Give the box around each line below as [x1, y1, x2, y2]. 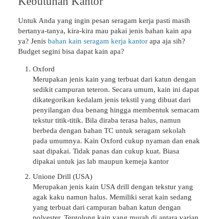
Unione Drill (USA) [32, 173, 92, 180]
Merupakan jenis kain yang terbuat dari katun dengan [32, 75, 196, 83]
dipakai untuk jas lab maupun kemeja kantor [32, 157, 169, 165]
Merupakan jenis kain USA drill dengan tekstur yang [32, 183, 193, 191]
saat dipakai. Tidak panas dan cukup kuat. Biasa [32, 147, 179, 155]
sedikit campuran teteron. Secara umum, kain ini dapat [32, 86, 199, 93]
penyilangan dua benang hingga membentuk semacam [32, 106, 199, 114]
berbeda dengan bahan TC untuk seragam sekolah [32, 127, 186, 134]
